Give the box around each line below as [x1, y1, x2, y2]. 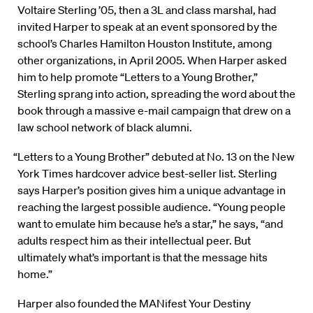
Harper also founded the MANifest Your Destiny [17, 296, 251, 311]
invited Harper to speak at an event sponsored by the [17, 20, 277, 34]
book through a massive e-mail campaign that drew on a [17, 103, 291, 118]
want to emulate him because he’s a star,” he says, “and [17, 217, 283, 231]
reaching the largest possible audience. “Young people [17, 200, 286, 214]
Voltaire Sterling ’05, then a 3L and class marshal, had [17, 3, 276, 17]
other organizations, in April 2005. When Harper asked [17, 53, 286, 68]
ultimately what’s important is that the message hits [17, 250, 268, 265]
